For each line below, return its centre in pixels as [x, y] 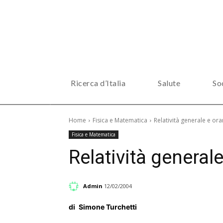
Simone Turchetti [108, 207]
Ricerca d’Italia [98, 83]
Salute [169, 83]
